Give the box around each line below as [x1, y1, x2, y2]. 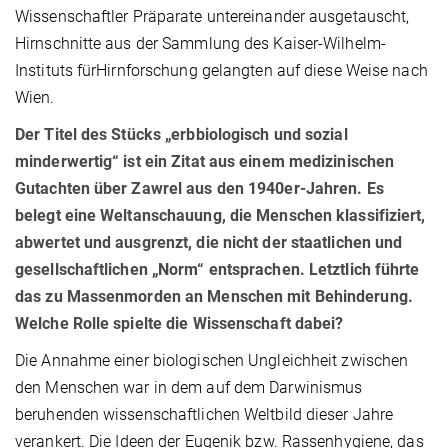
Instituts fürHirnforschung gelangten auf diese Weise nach [15, 61, 428, 81]
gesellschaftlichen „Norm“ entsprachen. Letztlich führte [15, 260, 420, 280]
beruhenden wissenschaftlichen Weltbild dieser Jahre [15, 405, 394, 425]
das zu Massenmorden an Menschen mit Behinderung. [15, 287, 413, 307]
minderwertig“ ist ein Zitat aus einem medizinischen [15, 152, 395, 172]
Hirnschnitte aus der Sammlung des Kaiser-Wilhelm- [15, 34, 386, 54]
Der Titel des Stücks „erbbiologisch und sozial [15, 125, 348, 145]
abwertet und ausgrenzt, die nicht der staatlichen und [15, 233, 403, 253]
